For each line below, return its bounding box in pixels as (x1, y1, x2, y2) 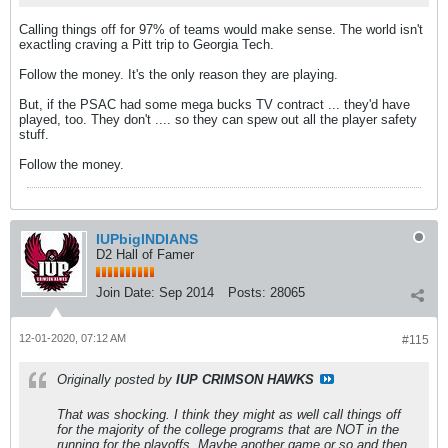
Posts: (228, 285, 266, 300)
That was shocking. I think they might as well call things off (57, 407, 401, 422)
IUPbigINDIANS (96, 231, 198, 247)
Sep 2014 (159, 285, 214, 300)
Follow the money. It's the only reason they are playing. (19, 67, 338, 82)
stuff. (19, 127, 49, 142)
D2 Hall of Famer (96, 247, 194, 262)
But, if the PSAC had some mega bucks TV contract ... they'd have (19, 97, 410, 112)
